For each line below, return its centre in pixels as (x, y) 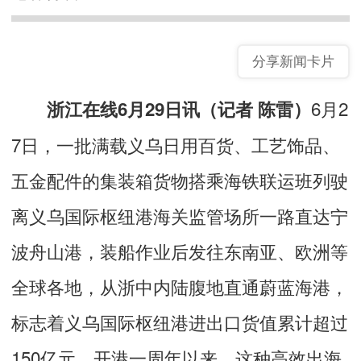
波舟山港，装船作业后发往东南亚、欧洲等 (180, 250)
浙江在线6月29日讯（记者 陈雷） (161, 108)
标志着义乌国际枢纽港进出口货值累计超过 (180, 321)
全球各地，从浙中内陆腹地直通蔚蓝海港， (180, 286)
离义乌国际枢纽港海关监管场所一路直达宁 (180, 215)
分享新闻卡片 (293, 61)
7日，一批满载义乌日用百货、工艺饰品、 (176, 144)
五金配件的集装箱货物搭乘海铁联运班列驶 (180, 179)
